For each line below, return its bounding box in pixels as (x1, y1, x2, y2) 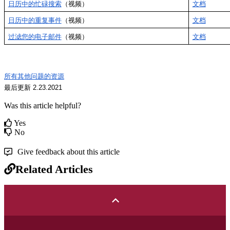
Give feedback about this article (17, 147, 120, 156)
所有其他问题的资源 (4, 72, 64, 80)
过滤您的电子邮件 (8, 32, 62, 41)
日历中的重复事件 (8, 16, 62, 24)
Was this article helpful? (4, 101, 81, 110)
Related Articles (15, 162, 93, 176)
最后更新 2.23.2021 (4, 83, 62, 91)
